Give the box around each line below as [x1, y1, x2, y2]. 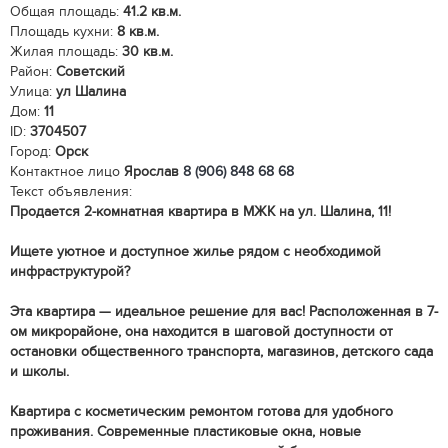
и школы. [10, 363, 69, 380]
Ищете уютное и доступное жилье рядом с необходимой [10, 243, 381, 260]
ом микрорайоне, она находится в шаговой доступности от [10, 323, 393, 340]
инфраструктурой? [10, 263, 130, 280]
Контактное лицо [10, 163, 124, 180]
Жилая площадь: [10, 43, 118, 60]
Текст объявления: [10, 183, 132, 200]
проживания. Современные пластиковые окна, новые [10, 423, 361, 440]
